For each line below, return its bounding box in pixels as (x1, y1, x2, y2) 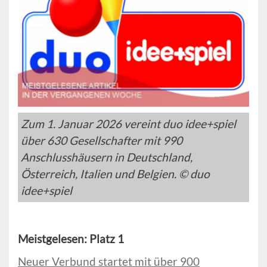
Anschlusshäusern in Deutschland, (21, 150, 193, 164)
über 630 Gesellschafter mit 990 (21, 133, 182, 148)
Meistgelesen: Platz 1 (18, 232, 124, 246)
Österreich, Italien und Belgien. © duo (21, 167, 210, 181)
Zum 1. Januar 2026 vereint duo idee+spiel (21, 117, 236, 131)
